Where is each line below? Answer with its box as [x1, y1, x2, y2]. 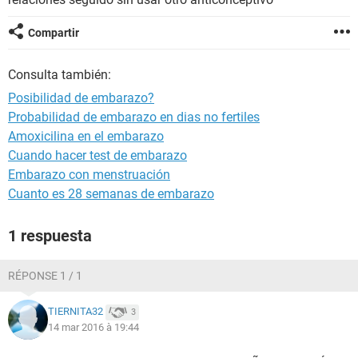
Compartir [28, 26, 79, 39]
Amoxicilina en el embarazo [8, 129, 164, 144]
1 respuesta [8, 226, 92, 245]
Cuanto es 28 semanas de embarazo [8, 186, 214, 201]
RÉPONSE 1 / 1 [8, 269, 82, 282]
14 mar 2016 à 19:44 [48, 321, 139, 333]
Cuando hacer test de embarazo [8, 148, 187, 163]
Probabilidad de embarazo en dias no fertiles [8, 109, 260, 125]
